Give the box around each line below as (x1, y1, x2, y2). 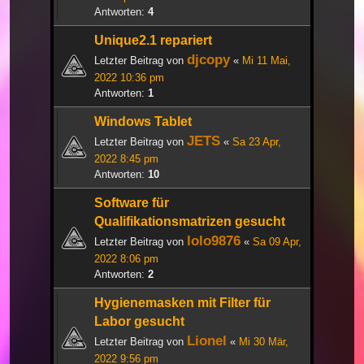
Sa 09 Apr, (253, 236, 301, 249)
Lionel (187, 332, 227, 349)
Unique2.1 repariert (94, 33, 212, 48)
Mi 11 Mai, (242, 54, 291, 67)
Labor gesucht (94, 314, 184, 329)
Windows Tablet (94, 115, 192, 129)
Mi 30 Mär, (239, 336, 288, 349)
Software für (94, 196, 169, 210)
